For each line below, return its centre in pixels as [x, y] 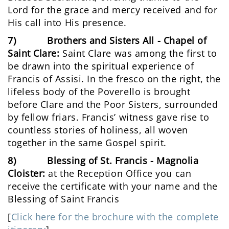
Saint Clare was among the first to [138, 53]
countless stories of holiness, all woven [98, 130]
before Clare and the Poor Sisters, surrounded [113, 105]
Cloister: [27, 174]
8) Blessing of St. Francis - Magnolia [103, 161]
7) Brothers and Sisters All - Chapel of [107, 41]
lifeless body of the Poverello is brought [99, 92]
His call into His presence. [67, 23]
